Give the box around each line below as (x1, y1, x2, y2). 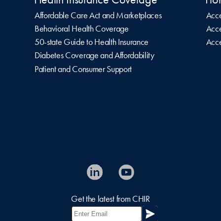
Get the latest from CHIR (71, 193, 150, 205)
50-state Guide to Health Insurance (35, 37, 149, 48)
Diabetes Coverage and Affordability (35, 50, 154, 61)
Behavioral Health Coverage (35, 23, 129, 34)
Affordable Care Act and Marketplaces (35, 9, 162, 21)
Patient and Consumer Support (35, 63, 132, 74)
